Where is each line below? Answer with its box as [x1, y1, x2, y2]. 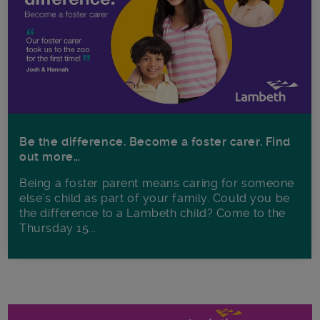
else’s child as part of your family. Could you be [19, 191, 290, 205]
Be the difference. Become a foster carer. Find [19, 134, 291, 149]
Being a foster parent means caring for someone [19, 176, 294, 190]
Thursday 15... [19, 221, 97, 235]
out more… [19, 149, 81, 164]
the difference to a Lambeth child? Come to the [19, 206, 286, 220]
